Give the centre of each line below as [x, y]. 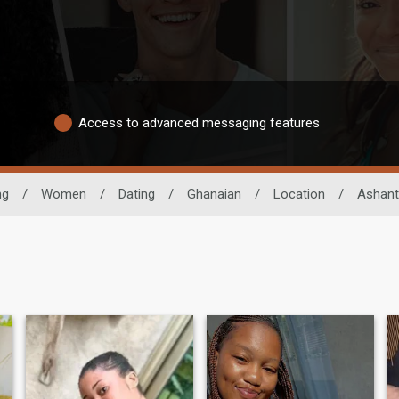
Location [299, 194]
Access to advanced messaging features [199, 123]
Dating [136, 194]
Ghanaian [214, 194]
